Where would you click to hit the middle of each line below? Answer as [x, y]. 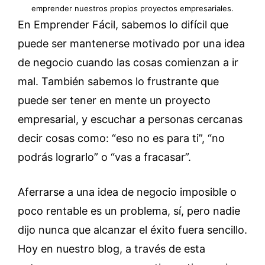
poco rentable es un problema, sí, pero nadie [129, 211]
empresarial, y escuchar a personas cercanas [130, 119]
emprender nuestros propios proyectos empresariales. [132, 9]
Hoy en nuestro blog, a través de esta [112, 249]
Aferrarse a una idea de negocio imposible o [127, 192]
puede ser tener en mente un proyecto [114, 101]
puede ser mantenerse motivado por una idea [131, 44]
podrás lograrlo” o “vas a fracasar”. [104, 157]
